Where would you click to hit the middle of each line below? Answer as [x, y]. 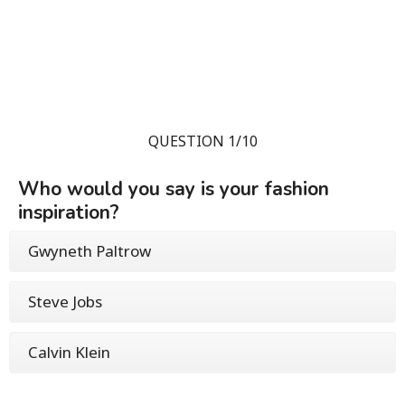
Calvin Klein [69, 352]
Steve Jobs [65, 301]
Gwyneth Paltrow [89, 250]
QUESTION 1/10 [202, 141]
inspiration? [69, 212]
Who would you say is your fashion [174, 188]
